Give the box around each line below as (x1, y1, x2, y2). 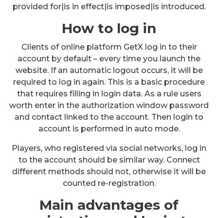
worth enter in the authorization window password (9, 100, 209, 110)
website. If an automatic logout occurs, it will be (15, 65, 203, 75)
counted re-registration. (62, 178, 156, 188)
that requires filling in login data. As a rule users (17, 89, 201, 98)
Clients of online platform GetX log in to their (21, 42, 197, 52)
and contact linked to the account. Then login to (15, 112, 203, 122)
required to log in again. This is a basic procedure (13, 77, 205, 87)
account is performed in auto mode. (38, 124, 180, 133)
